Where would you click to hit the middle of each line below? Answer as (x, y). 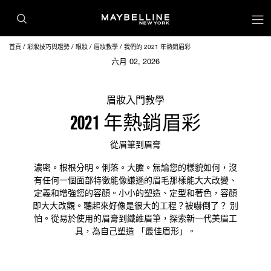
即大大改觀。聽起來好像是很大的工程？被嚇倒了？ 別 (135, 205)
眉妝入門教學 (135, 100)
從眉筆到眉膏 (135, 144)
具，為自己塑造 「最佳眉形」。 (135, 231)
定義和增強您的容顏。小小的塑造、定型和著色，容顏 (135, 193)
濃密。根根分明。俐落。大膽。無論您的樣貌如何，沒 (135, 167)
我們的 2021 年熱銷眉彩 (157, 47)
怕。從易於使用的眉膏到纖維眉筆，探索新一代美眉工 (135, 218)
